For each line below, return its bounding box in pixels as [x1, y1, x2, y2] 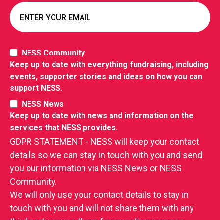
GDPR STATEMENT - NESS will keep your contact [10, 137, 199, 147]
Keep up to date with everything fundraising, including [10, 60, 209, 70]
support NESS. [10, 83, 62, 93]
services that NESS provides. [10, 123, 118, 133]
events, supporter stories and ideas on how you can [10, 72, 202, 82]
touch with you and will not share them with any [10, 203, 194, 214]
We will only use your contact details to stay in [10, 190, 189, 200]
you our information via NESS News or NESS [10, 163, 182, 174]
